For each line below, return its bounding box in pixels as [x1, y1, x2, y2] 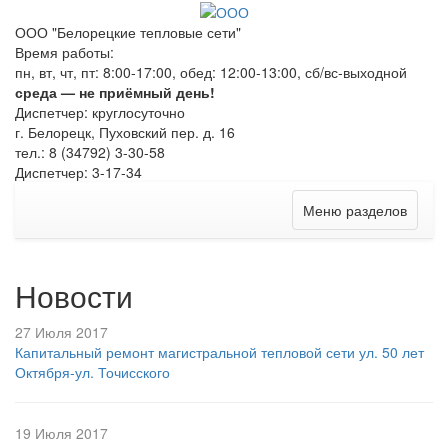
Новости [15, 274, 133, 318]
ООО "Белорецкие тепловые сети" [15, 22, 241, 43]
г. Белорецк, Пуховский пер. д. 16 [15, 122, 235, 143]
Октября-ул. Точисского [15, 362, 170, 383]
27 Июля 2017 [15, 322, 108, 343]
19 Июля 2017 [15, 423, 108, 444]
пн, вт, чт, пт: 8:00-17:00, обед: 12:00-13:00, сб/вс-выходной [15, 62, 407, 83]
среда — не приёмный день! [15, 82, 215, 103]
